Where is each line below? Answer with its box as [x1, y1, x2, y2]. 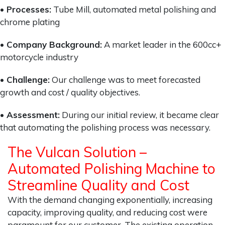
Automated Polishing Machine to [8, 159, 215, 177]
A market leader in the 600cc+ [102, 39, 221, 50]
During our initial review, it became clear [60, 109, 219, 120]
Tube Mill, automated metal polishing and [51, 4, 216, 15]
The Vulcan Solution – [8, 143, 147, 161]
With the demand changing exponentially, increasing [8, 194, 212, 205]
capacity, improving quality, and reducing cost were [8, 206, 207, 217]
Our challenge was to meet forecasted [50, 74, 200, 85]
